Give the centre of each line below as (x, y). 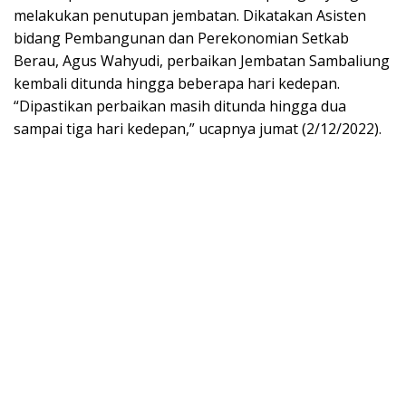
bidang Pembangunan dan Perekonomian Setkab (181, 39)
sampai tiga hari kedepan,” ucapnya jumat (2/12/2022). (198, 129)
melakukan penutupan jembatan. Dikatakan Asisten (190, 16)
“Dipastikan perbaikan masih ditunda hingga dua (180, 106)
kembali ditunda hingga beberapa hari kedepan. (177, 84)
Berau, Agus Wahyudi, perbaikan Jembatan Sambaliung (202, 61)
